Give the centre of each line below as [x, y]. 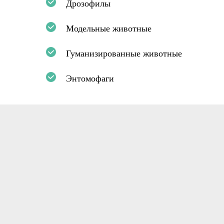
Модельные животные [109, 28]
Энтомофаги [90, 78]
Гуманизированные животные [124, 53]
